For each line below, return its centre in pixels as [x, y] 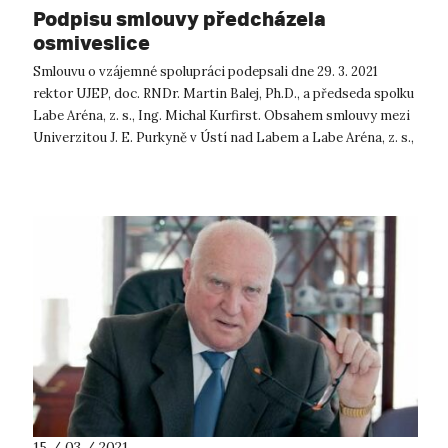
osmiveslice [91, 42]
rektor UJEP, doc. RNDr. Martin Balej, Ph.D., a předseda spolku [223, 93]
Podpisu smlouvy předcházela [179, 18]
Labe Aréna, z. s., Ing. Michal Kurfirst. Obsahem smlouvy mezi [221, 115]
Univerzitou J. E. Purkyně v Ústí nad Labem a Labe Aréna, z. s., [223, 137]
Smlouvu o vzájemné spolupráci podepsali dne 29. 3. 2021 [205, 71]
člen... [50, 159]
